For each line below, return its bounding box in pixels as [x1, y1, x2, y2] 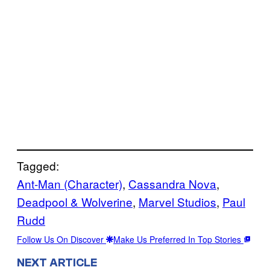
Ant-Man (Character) [17, 175, 122, 192]
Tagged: [17, 157, 59, 174]
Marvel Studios [139, 193, 216, 210]
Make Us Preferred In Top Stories [113, 233, 243, 245]
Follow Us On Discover [17, 233, 106, 245]
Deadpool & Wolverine [17, 193, 133, 210]
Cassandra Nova [128, 175, 216, 192]
